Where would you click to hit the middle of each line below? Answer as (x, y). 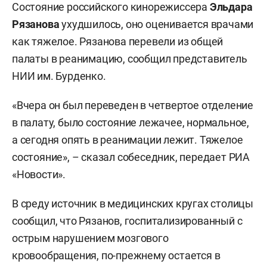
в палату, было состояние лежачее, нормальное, (131, 122)
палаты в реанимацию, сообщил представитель (130, 59)
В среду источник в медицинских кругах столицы (133, 204)
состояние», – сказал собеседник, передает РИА (131, 157)
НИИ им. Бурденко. (59, 76)
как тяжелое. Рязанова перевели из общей (118, 41)
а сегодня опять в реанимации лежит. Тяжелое (128, 140)
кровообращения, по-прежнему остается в (116, 255)
